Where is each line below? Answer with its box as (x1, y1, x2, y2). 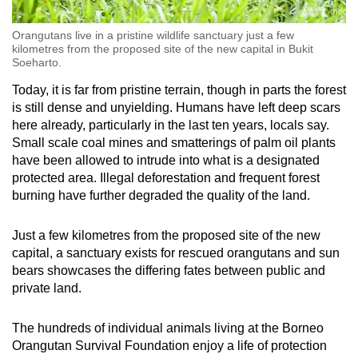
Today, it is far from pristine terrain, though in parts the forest (12, 83, 346, 97)
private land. (12, 281, 82, 296)
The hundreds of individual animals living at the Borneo (12, 321, 324, 336)
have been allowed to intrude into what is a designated (12, 153, 320, 168)
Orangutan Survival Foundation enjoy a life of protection (12, 339, 327, 353)
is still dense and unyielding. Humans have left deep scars (12, 101, 340, 115)
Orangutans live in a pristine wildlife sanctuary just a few (12, 29, 294, 42)
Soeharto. (12, 56, 62, 70)
